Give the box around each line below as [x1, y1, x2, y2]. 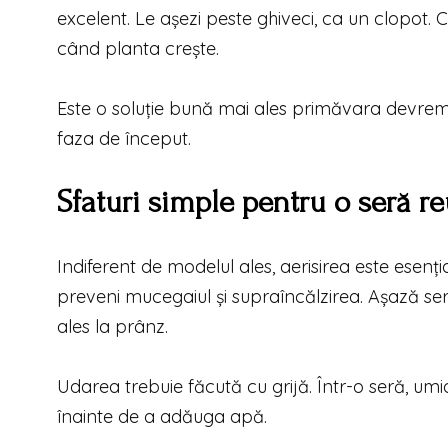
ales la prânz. [57, 314, 168, 338]
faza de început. [57, 126, 191, 150]
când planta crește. [57, 36, 219, 60]
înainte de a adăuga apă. [57, 404, 267, 428]
